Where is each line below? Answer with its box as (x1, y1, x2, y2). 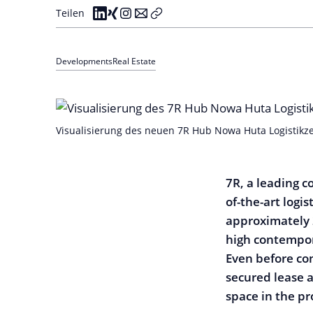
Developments (56, 54, 112, 67)
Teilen (56, 6, 85, 20)
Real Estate (112, 54, 156, 67)
